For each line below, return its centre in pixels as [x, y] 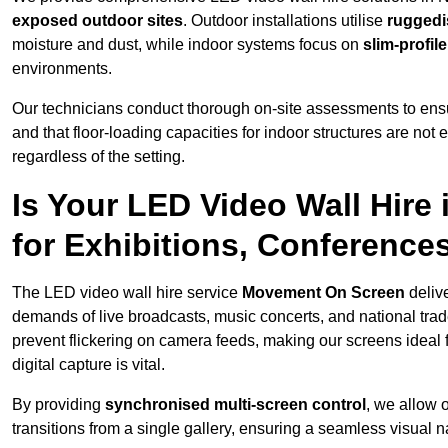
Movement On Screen [323, 293]
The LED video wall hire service [127, 293]
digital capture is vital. [88, 365]
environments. [62, 69]
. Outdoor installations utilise [285, 21]
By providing [58, 405]
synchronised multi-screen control [235, 405]
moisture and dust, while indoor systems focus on [187, 45]
